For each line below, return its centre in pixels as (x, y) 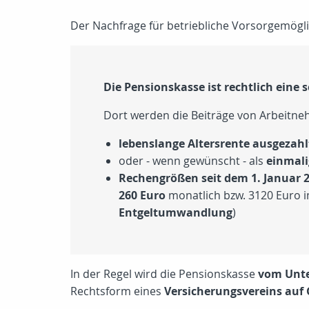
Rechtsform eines (117, 291)
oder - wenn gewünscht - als (192, 161)
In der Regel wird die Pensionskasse (164, 274)
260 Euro (142, 195)
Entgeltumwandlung (176, 212)
